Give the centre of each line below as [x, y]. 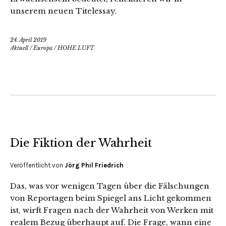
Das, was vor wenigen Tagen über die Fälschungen [110, 186]
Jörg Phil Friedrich [94, 165]
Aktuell [19, 48]
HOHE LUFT [76, 48]
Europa [43, 48]
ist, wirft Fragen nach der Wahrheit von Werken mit [112, 210]
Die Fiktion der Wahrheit [81, 143]
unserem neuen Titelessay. [64, 11]
